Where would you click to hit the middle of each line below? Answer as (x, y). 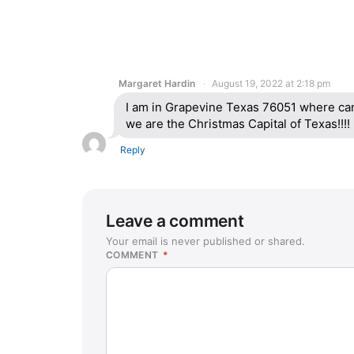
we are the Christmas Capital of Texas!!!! (238, 123)
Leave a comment (175, 220)
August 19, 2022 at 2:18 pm (271, 83)
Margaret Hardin (157, 83)
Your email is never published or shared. (205, 241)
